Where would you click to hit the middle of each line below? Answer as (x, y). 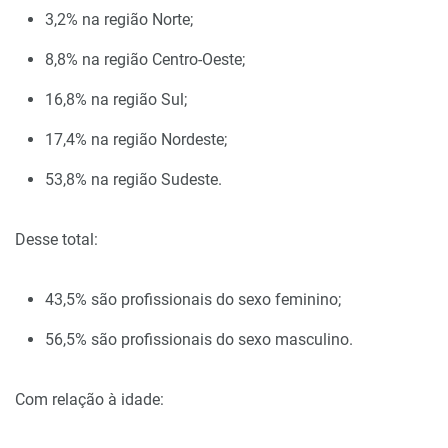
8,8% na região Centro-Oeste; (145, 59)
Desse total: (56, 239)
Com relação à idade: (89, 399)
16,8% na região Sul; (116, 99)
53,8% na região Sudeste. (133, 179)
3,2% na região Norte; (119, 19)
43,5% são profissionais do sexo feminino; (193, 299)
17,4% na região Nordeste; (136, 139)
